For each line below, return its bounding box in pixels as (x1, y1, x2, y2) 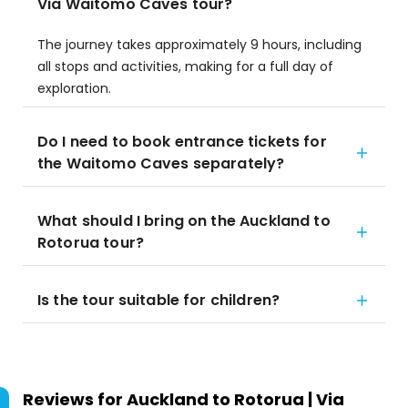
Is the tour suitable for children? (37, 290, 280, 311)
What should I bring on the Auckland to (37, 210, 331, 231)
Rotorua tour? (37, 232, 144, 253)
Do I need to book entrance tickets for (37, 131, 327, 152)
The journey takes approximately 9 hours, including (37, 36, 362, 54)
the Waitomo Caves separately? (37, 153, 285, 174)
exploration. (37, 79, 111, 97)
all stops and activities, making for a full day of (37, 57, 333, 76)
